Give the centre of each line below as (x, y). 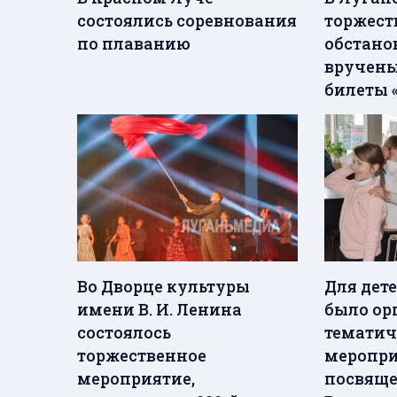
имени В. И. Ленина (160, 310)
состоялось (124, 333)
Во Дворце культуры (163, 287)
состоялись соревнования (187, 21)
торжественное (142, 356)
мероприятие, (136, 379)
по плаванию (134, 44)
